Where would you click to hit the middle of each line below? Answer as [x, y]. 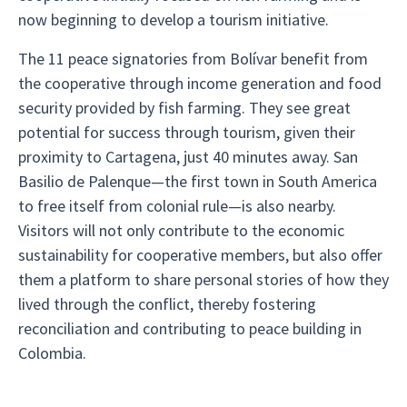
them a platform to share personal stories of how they [203, 279]
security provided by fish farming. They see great [184, 108]
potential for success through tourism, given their [187, 132]
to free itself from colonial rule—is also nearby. [177, 206]
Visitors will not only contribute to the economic [181, 230]
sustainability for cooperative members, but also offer [200, 255]
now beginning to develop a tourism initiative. [174, 20]
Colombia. [52, 353]
